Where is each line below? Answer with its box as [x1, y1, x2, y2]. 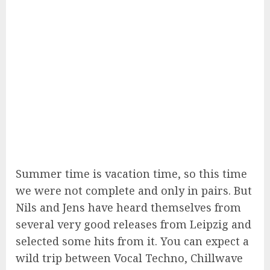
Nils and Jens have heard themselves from [16, 200, 241, 215]
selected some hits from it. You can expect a [16, 234, 249, 248]
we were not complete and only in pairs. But [16, 183, 252, 198]
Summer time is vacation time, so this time [16, 166, 247, 181]
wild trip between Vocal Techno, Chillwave [16, 251, 243, 265]
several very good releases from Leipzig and [16, 217, 251, 231]
